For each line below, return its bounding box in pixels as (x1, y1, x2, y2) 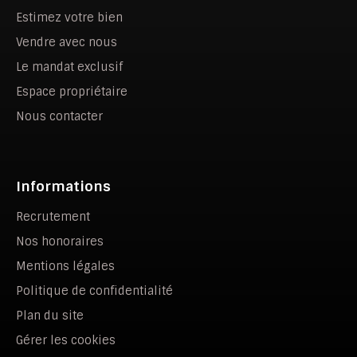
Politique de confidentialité (16, 284, 173, 299)
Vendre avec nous (16, 35, 117, 50)
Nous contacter (16, 109, 103, 124)
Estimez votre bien (16, 10, 123, 25)
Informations (16, 178, 111, 196)
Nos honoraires (16, 234, 104, 249)
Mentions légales (16, 259, 115, 274)
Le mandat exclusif (16, 60, 123, 75)
